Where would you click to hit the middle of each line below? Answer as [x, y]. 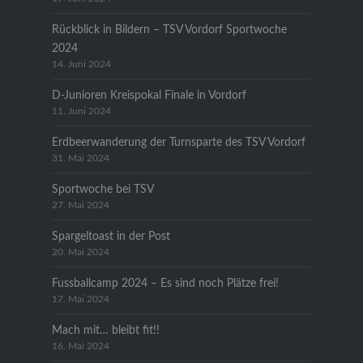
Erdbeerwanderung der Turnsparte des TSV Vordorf [178, 142]
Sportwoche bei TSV [102, 189]
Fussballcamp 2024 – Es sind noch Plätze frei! [165, 283]
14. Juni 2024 [81, 64]
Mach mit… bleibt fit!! [105, 330]
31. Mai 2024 [80, 158]
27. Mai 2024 [80, 205]
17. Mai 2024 [80, 299]
